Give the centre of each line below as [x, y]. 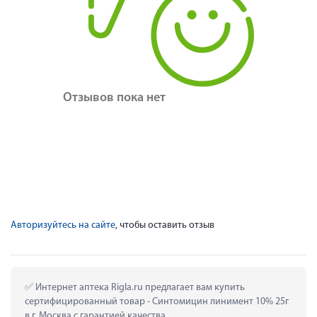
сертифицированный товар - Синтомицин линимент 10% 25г [157, 301]
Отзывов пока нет [114, 98]
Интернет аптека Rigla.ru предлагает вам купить [139, 287]
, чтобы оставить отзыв [165, 225]
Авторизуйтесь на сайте [63, 225]
